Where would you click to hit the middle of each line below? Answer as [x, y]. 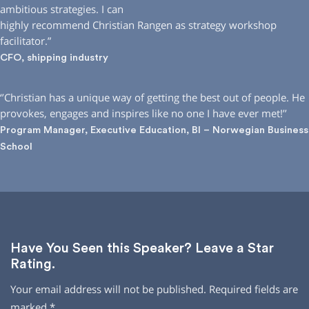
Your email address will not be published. [108, 290]
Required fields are [253, 290]
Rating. [33, 265]
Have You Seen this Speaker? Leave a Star [142, 249]
